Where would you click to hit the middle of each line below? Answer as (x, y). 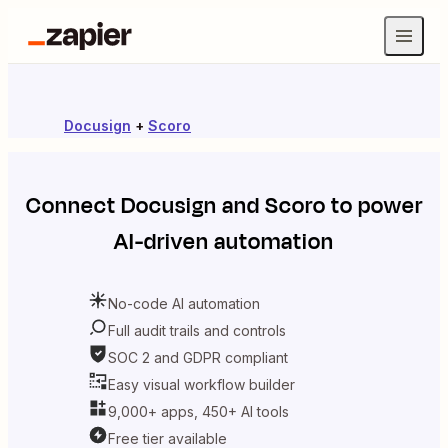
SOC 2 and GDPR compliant (198, 357)
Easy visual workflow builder (201, 384)
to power (374, 206)
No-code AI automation (184, 303)
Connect (73, 206)
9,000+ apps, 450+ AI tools (198, 411)
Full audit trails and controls (197, 330)
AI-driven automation (224, 242)
